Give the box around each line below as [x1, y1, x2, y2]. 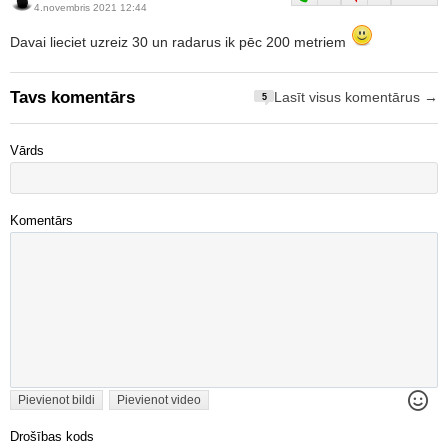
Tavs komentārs [10, 87, 135, 107]
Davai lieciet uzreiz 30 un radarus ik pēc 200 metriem [10, 33, 350, 50]
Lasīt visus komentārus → [274, 90, 438, 106]
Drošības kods [10, 429, 94, 444]
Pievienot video [117, 392, 201, 407]
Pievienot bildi [18, 392, 95, 407]
